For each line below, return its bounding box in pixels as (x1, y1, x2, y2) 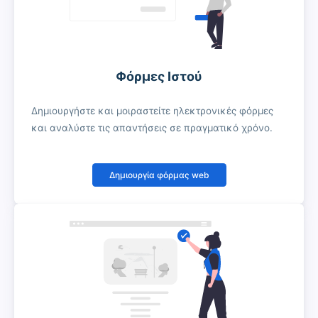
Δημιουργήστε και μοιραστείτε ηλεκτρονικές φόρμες (31, 105, 273, 117)
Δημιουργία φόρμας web (109, 169, 209, 180)
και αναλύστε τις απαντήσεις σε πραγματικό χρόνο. (31, 122, 273, 134)
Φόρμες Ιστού (116, 69, 202, 84)
